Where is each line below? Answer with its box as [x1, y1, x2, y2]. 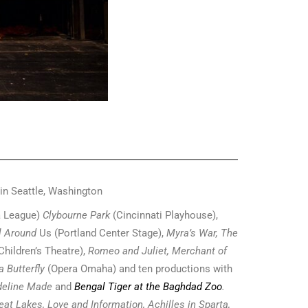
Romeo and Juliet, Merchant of [87, 244, 227, 257]
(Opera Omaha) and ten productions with [47, 262, 232, 275]
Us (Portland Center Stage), [39, 226, 166, 239]
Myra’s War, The [166, 226, 238, 239]
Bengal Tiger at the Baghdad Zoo [71, 280, 222, 293]
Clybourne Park [42, 208, 113, 221]
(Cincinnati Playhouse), [112, 208, 218, 221]
